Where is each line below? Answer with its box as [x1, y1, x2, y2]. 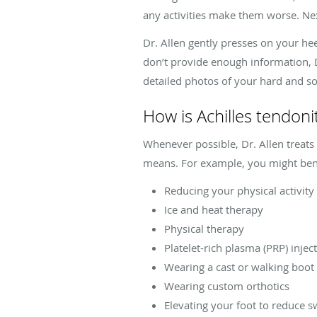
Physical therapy [164, 221, 244, 236]
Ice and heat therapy [164, 202, 263, 217]
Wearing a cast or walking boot [164, 259, 314, 274]
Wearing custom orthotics [164, 278, 289, 293]
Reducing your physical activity [164, 183, 314, 197]
